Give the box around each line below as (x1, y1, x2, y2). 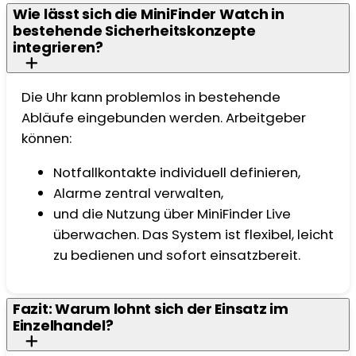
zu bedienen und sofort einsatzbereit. (53, 245, 304, 265)
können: (21, 128, 75, 148)
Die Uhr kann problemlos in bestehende (21, 87, 281, 106)
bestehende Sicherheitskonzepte (13, 21, 256, 41)
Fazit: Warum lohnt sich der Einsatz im (13, 299, 288, 319)
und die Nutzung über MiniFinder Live (53, 203, 292, 223)
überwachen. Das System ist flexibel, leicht (53, 224, 335, 244)
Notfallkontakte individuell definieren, (53, 162, 301, 182)
